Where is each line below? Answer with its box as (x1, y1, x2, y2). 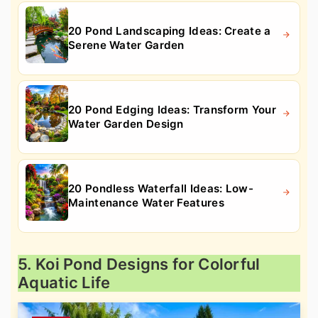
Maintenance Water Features (68, 195, 224, 209)
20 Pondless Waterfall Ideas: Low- (68, 181, 253, 195)
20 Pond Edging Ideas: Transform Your (68, 102, 276, 116)
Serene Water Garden (68, 38, 185, 52)
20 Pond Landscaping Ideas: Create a (68, 23, 271, 38)
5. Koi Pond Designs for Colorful (18, 254, 261, 273)
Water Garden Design (68, 116, 184, 131)
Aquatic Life (18, 273, 111, 292)
